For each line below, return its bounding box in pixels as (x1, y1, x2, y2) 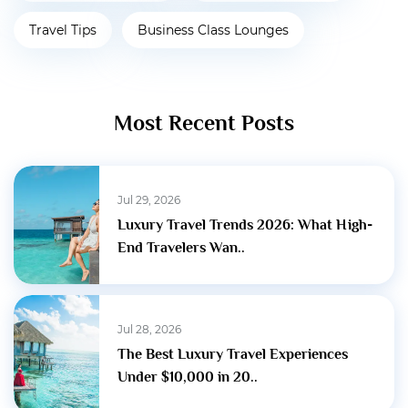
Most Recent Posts (114, 110, 294, 136)
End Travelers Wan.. (117, 240, 245, 257)
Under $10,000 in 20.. (117, 369, 258, 386)
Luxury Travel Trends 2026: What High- (117, 217, 372, 234)
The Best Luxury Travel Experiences (117, 346, 348, 363)
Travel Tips (29, 22, 97, 39)
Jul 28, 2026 (117, 322, 181, 337)
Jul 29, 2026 (117, 193, 180, 208)
